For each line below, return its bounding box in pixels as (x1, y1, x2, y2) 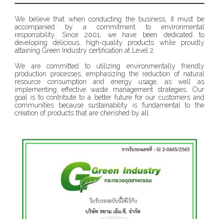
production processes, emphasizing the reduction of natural (15, 70, 204, 78)
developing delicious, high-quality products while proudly (15, 39, 204, 46)
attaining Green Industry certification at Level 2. (15, 46, 155, 54)
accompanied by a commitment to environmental (15, 23, 204, 31)
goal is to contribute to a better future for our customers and (15, 93, 204, 101)
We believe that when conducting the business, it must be (15, 15, 204, 23)
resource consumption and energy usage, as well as (15, 78, 204, 86)
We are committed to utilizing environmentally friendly (15, 62, 204, 70)
